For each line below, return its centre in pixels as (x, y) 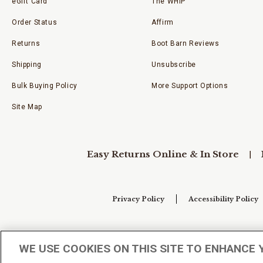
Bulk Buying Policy (45, 86)
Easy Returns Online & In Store (163, 154)
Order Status (35, 22)
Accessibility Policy (223, 199)
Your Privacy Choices (163, 235)
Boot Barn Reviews (186, 43)
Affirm (163, 22)
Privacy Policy (138, 199)
